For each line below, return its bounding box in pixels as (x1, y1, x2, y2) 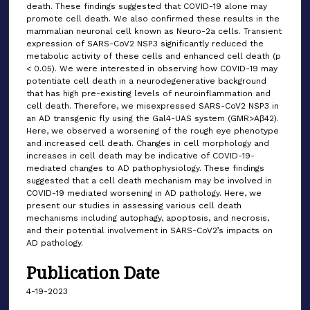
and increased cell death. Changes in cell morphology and (26, 138, 269, 149)
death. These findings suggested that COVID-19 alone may (26, 1, 267, 12)
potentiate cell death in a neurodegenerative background (26, 76, 266, 86)
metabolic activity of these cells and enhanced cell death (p (26, 51, 281, 62)
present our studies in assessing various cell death (26, 201, 241, 211)
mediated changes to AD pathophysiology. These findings (26, 163, 264, 174)
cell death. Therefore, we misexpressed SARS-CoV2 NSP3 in (26, 101, 279, 111)
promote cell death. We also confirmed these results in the (26, 14, 280, 24)
